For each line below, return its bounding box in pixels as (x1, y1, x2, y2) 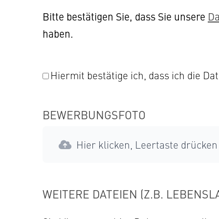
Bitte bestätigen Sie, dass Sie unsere (43, 9, 208, 23)
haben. (43, 26, 73, 41)
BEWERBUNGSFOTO (43, 107, 146, 122)
